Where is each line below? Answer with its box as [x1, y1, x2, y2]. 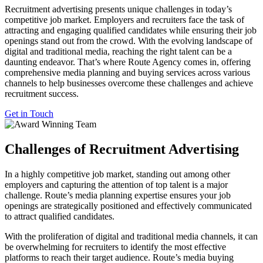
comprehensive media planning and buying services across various [5, 68, 250, 78]
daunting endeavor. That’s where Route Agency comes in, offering [5, 57, 251, 68]
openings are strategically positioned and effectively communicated [5, 201, 252, 211]
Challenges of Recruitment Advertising [5, 141, 239, 157]
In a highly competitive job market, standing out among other [5, 169, 230, 180]
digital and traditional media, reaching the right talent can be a [5, 46, 232, 57]
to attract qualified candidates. [5, 211, 114, 222]
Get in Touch [5, 109, 53, 119]
